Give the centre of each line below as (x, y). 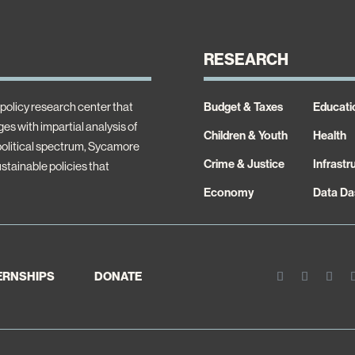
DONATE (118, 277)
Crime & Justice (244, 163)
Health (329, 135)
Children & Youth (246, 135)
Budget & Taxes (244, 106)
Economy (229, 192)
